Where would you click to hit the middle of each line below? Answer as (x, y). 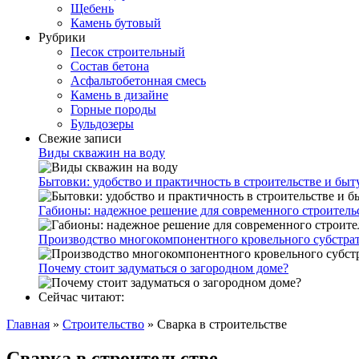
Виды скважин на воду (102, 153)
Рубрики (62, 37)
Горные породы (113, 109)
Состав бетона (110, 66)
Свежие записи (80, 138)
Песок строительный (128, 52)
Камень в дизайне (119, 95)
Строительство (103, 324)
